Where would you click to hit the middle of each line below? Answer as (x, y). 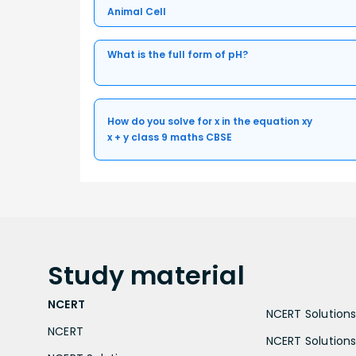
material (188, 275)
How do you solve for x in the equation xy (210, 121)
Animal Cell (137, 11)
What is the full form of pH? (178, 54)
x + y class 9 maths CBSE (170, 137)
